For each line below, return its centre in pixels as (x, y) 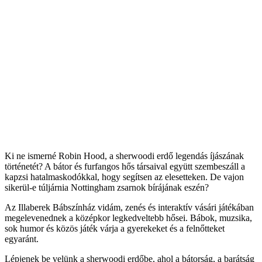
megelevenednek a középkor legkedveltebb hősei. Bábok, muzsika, (128, 218)
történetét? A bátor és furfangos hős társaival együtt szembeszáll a (125, 166)
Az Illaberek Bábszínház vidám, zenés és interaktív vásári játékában (129, 207)
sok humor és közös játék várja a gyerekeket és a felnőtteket (115, 228)
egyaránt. (22, 239)
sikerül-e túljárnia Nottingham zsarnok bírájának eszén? (107, 187)
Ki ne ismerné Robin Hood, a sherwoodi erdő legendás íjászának (124, 156)
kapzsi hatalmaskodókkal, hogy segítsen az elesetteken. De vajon (124, 177)
